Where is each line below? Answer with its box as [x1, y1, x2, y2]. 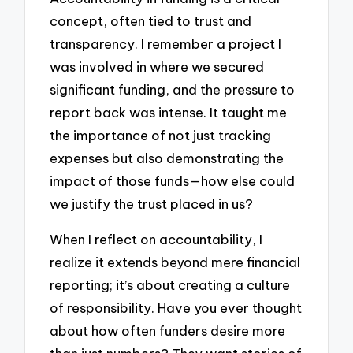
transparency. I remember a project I [50, 35, 282, 52]
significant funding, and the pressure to [50, 80, 295, 98]
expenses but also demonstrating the [50, 149, 284, 166]
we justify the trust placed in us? [50, 195, 254, 212]
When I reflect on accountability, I [50, 230, 263, 247]
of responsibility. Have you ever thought [50, 299, 303, 316]
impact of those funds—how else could [50, 172, 295, 189]
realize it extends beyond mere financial [50, 253, 301, 270]
